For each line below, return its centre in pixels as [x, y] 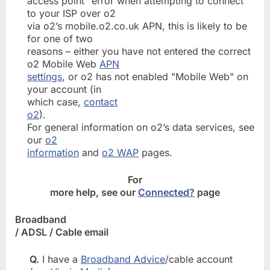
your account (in [64, 89]
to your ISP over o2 [71, 13]
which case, [55, 102]
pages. [155, 152]
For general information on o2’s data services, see [141, 127]
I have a [60, 259]
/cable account [199, 259]
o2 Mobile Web [63, 64]
